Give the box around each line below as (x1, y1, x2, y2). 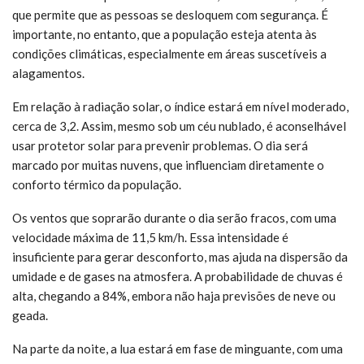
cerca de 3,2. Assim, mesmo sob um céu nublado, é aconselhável (12, 118, 346, 133)
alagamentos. (12, 65, 84, 80)
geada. (12, 307, 48, 323)
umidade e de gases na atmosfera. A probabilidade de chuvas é (12, 268, 343, 284)
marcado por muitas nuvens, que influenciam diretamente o (12, 157, 324, 172)
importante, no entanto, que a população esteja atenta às (12, 26, 317, 41)
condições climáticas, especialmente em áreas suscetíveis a (12, 45, 327, 61)
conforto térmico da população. (12, 176, 181, 192)
